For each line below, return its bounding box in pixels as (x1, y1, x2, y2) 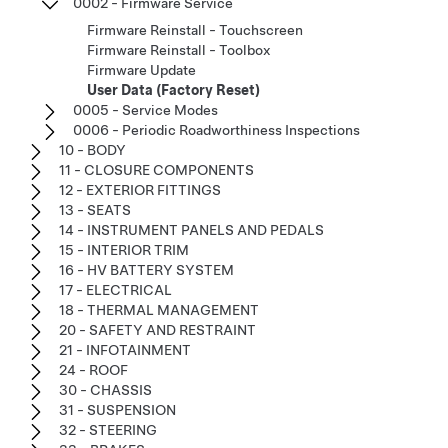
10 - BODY (59, 141, 126, 158)
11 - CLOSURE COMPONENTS (59, 161, 254, 178)
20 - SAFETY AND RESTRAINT (59, 321, 256, 338)
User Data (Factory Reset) (87, 81, 260, 98)
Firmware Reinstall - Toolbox (87, 41, 271, 58)
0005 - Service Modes (73, 101, 218, 118)
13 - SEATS (59, 201, 131, 218)
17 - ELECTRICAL (59, 281, 172, 298)
